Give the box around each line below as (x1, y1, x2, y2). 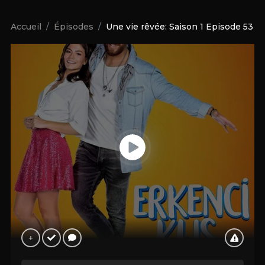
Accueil (10, 21, 41, 32)
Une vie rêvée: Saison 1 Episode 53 (105, 21, 253, 32)
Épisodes (53, 21, 93, 32)
